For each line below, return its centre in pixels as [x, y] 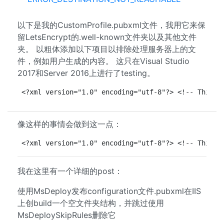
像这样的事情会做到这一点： [69, 124]
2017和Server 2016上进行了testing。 [86, 73]
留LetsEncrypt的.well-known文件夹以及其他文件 [107, 37]
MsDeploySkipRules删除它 [67, 215]
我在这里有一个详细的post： [70, 171]
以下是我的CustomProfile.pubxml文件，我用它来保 [111, 25]
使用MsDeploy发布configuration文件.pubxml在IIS [109, 191]
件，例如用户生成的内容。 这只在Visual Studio [103, 61]
